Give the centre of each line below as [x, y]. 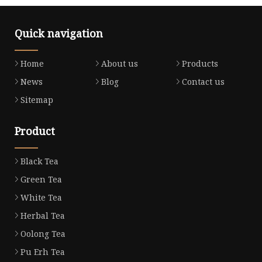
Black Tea [39, 161]
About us [119, 64]
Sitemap [37, 100]
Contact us [203, 82]
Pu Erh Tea [43, 251]
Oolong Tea [43, 233]
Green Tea [41, 179]
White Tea [41, 197]
